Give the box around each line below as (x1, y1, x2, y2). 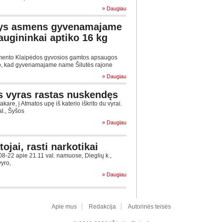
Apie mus (51, 203, 77, 210)
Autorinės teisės (127, 203, 171, 210)
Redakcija (88, 203, 116, 210)
